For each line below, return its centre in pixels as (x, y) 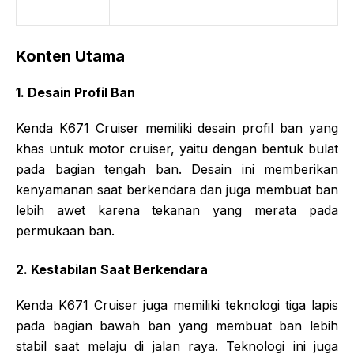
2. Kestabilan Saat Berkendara (112, 269)
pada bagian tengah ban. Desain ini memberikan (177, 169)
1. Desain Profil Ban (75, 92)
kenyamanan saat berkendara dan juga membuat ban (177, 189)
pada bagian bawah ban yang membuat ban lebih (177, 325)
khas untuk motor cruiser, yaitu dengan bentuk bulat (177, 148)
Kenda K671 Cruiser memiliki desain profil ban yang (177, 128)
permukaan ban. (65, 230)
